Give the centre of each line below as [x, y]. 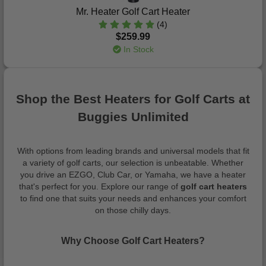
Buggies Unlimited [133, 117]
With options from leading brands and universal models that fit [133, 151]
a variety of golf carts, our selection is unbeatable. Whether [133, 162]
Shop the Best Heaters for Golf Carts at [133, 99]
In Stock [137, 49]
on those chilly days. [133, 210]
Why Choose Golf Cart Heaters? [133, 241]
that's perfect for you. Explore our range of [100, 186]
